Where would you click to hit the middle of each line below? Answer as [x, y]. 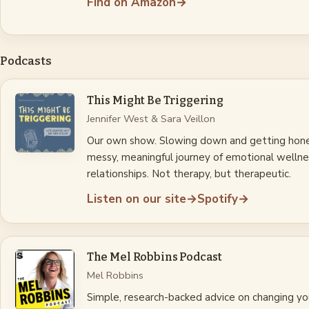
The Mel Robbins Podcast [154, 257]
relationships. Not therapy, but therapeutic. [189, 173]
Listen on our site [136, 199]
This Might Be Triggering [155, 100]
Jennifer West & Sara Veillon [151, 118]
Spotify [217, 199]
